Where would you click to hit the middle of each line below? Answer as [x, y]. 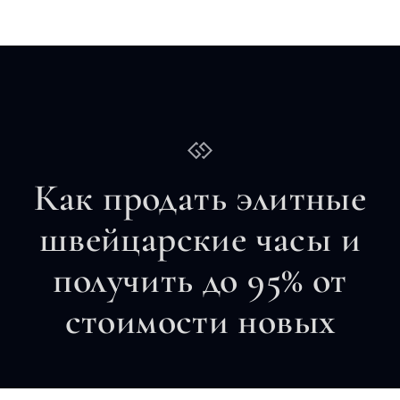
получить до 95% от [200, 279]
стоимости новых [200, 321]
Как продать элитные [200, 197]
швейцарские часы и [200, 238]
